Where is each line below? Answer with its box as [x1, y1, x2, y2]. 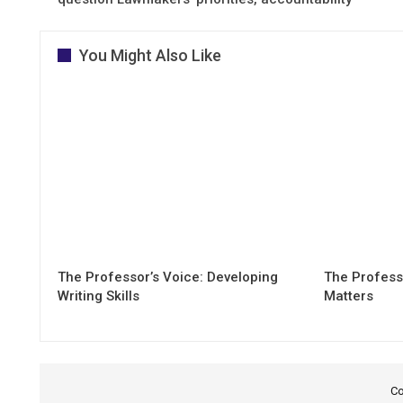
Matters [324, 288, 374, 305]
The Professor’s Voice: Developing [58, 269, 278, 286]
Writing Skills [58, 288, 139, 305]
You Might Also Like [79, 45, 221, 65]
